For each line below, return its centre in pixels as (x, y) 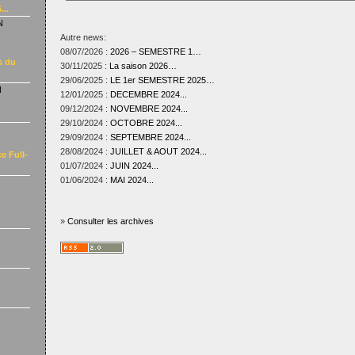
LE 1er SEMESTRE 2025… (162, 80)
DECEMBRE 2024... (148, 94)
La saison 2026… (143, 66)
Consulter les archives (110, 221)
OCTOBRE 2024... (146, 123)
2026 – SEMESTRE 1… (155, 52)
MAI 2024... (132, 180)
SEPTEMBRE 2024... (150, 137)
